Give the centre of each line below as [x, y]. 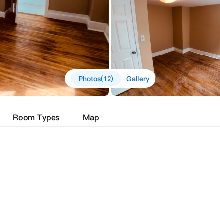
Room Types [36, 117]
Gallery [138, 79]
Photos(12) [96, 79]
